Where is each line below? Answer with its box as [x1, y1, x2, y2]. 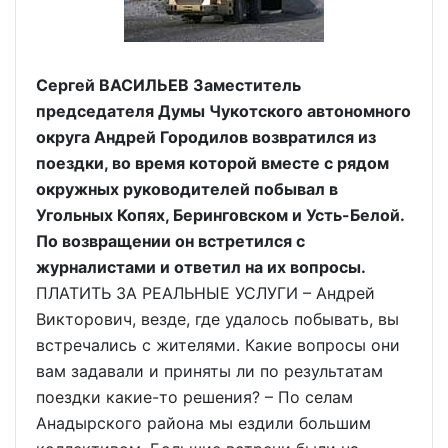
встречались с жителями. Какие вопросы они [36, 335, 400, 355]
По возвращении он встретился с [36, 231, 305, 251]
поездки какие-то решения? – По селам [36, 387, 353, 407]
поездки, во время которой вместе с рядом [36, 153, 389, 173]
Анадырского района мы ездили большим [36, 413, 371, 433]
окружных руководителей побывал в [36, 179, 338, 199]
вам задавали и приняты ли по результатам [36, 361, 383, 381]
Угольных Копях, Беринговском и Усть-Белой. [36, 205, 404, 225]
